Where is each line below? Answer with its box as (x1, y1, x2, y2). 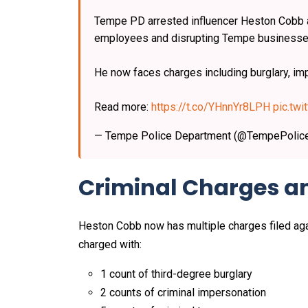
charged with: (78, 238, 142, 252)
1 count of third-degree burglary (100, 267, 255, 281)
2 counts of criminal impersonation (100, 286, 269, 300)
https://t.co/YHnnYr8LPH (151, 100, 270, 114)
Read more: (94, 100, 151, 114)
